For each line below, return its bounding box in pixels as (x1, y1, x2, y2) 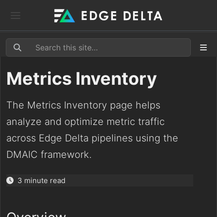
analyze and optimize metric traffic (6, 116, 165, 127)
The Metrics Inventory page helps (6, 99, 160, 111)
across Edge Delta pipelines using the (6, 132, 178, 144)
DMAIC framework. (6, 149, 92, 160)
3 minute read (14, 176, 69, 185)
